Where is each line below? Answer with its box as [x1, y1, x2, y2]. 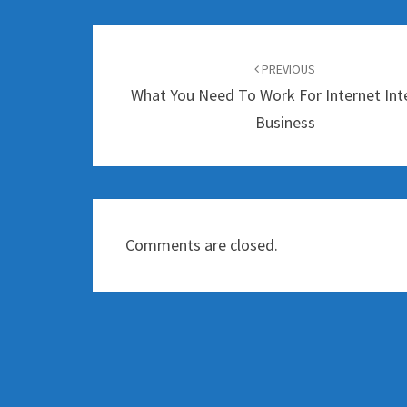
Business [254, 112, 315, 133]
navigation [92, 56, 218, 89]
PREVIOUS [259, 61, 316, 77]
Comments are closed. [125, 234, 278, 255]
